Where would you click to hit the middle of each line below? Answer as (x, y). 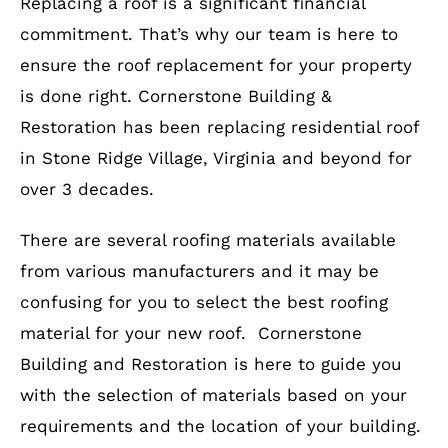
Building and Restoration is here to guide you (210, 363)
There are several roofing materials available (207, 239)
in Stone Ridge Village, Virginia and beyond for (215, 157)
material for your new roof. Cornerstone (190, 332)
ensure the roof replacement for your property (215, 64)
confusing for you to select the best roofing (203, 301)
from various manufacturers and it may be (199, 270)
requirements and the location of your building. (220, 425)
